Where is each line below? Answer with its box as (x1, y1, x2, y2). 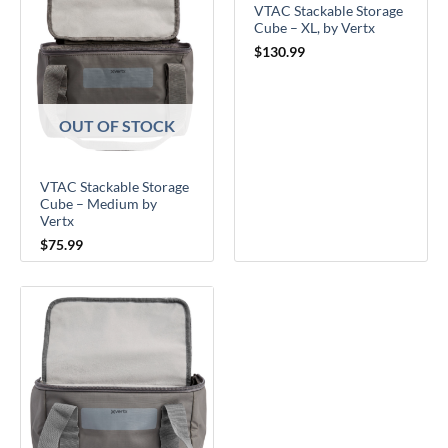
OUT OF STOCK (59, 116, 175, 136)
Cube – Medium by (40, 196, 158, 213)
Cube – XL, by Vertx (254, 20, 376, 37)
